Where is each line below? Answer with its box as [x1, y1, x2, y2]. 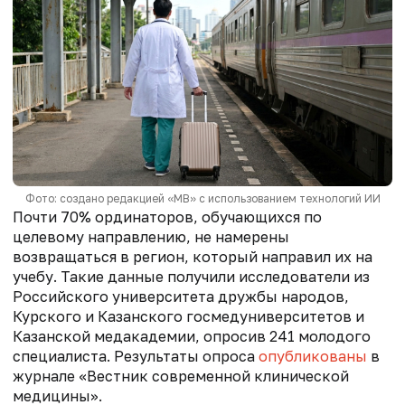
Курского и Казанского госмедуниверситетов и [13, 307, 364, 326]
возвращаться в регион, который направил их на [13, 248, 372, 267]
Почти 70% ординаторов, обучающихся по [13, 208, 322, 227]
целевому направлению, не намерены [13, 228, 289, 247]
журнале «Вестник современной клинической [13, 367, 349, 386]
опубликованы [259, 347, 367, 366]
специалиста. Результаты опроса [13, 347, 259, 366]
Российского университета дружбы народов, [13, 287, 349, 306]
